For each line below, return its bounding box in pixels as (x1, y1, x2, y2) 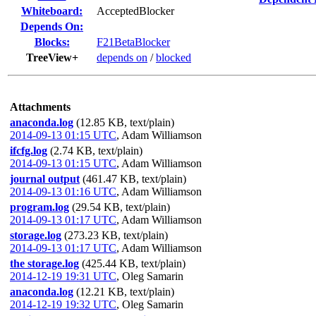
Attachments (10, 101, 71, 113)
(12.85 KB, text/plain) (76, 116, 174, 128)
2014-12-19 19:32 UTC (10, 298, 116, 310)
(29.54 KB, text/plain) (72, 201, 170, 213)
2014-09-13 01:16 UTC (10, 186, 116, 197)
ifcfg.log (10, 145, 47, 157)
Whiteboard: (21, 5, 83, 17)
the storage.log (10, 257, 79, 269)
